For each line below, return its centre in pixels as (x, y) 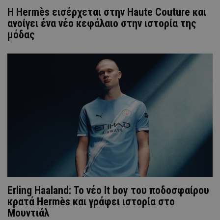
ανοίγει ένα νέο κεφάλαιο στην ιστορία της (102, 23)
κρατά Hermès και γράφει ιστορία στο (91, 201)
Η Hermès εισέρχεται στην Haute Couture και (107, 12)
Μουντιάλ (28, 213)
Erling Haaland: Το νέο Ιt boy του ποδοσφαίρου (108, 190)
